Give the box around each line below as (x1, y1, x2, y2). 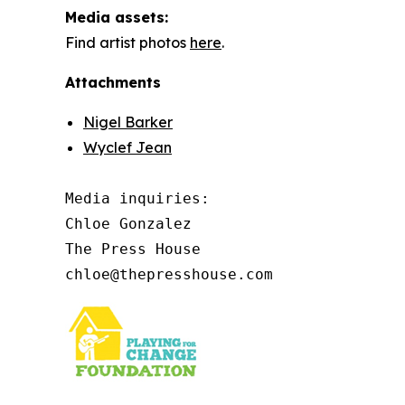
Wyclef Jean (83, 137, 172, 156)
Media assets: (65, 7, 173, 26)
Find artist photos (65, 33, 190, 52)
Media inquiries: (65, 189, 219, 207)
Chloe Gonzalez (65, 214, 192, 232)
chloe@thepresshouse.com (65, 265, 273, 283)
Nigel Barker (83, 112, 173, 131)
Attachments (65, 72, 161, 91)
